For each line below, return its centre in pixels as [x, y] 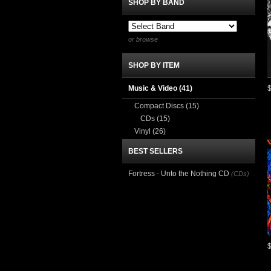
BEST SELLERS [155, 151]
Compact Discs [160, 106]
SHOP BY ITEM [154, 65]
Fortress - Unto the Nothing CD [179, 174]
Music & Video [154, 88]
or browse [143, 39]
